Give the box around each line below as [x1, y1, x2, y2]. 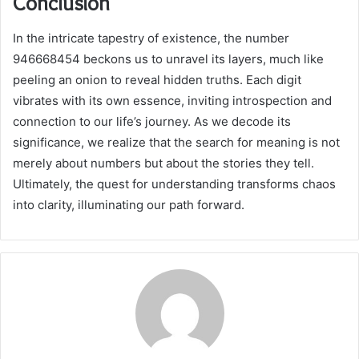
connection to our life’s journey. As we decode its [13, 114, 291, 130]
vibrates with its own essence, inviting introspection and [13, 93, 332, 109]
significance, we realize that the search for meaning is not [13, 135, 340, 151]
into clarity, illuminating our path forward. [13, 197, 244, 213]
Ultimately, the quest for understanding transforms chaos [13, 176, 336, 192]
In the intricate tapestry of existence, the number [13, 30, 289, 46]
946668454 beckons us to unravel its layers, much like [13, 51, 324, 67]
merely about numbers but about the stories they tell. [13, 155, 314, 171]
